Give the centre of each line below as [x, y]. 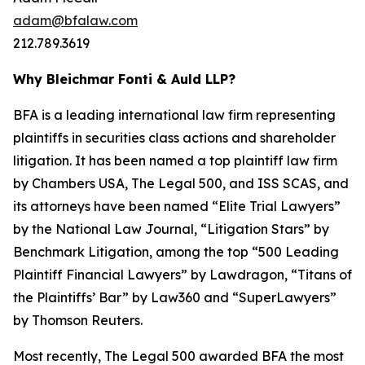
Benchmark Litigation [81, 252]
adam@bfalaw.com [75, 20]
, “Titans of [318, 275]
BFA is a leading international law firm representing [174, 115]
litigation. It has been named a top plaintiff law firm [175, 161]
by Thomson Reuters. [78, 320]
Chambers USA [78, 183]
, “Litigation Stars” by [262, 229]
